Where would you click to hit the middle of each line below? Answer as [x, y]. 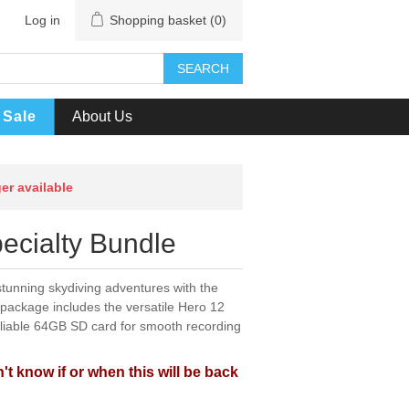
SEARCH [203, 68]
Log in [42, 20]
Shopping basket [158, 20]
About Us [102, 116]
